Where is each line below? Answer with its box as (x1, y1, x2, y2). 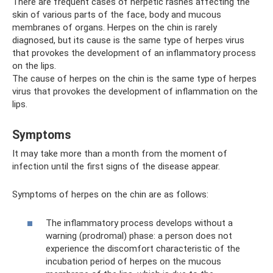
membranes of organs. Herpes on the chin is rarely (12, 22, 217, 33)
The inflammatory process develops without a (46, 217, 233, 229)
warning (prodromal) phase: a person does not (46, 230, 232, 241)
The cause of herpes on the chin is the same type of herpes (12, 73, 257, 84)
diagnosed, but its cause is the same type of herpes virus (12, 35, 244, 46)
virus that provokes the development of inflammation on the (12, 86, 258, 97)
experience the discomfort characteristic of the (46, 243, 240, 254)
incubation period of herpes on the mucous (46, 255, 221, 267)
